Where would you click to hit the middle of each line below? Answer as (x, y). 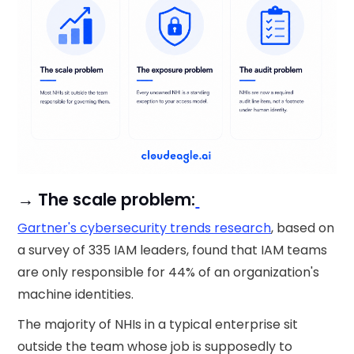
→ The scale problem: (107, 199)
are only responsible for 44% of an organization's (169, 272)
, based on (303, 228)
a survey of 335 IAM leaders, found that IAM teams (173, 250)
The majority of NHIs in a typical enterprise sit (158, 324)
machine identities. (77, 294)
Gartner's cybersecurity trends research (145, 228)
